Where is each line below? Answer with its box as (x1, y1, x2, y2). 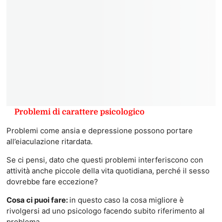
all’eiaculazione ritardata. (6, 136, 93, 146)
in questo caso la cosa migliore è (69, 195, 184, 205)
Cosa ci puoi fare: (6, 195, 69, 205)
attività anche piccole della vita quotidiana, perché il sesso (6, 166, 210, 175)
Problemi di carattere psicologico (14, 107, 145, 116)
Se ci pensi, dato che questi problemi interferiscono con (6, 155, 203, 165)
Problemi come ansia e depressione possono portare (6, 125, 193, 135)
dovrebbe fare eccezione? (6, 176, 98, 186)
